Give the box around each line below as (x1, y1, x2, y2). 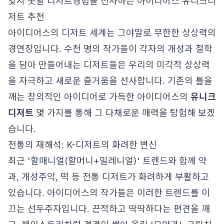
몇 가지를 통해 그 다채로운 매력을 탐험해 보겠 (33, 107, 215, 118)
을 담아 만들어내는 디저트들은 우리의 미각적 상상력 (8, 59, 210, 70)
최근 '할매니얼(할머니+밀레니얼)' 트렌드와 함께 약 (8, 155, 207, 166)
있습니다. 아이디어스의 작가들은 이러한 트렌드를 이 (8, 187, 210, 198)
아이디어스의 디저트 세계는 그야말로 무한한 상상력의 (8, 27, 216, 38)
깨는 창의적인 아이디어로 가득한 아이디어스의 (8, 91, 190, 102)
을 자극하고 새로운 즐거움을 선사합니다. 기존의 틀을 (8, 75, 212, 86)
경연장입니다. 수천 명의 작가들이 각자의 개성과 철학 (8, 43, 212, 54)
